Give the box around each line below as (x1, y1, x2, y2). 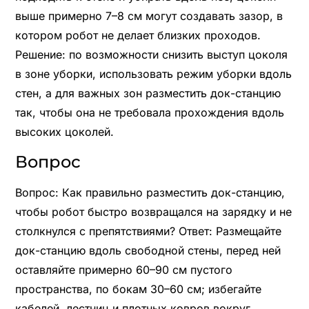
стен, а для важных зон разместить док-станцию (14, 86, 281, 100)
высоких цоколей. (14, 124, 114, 139)
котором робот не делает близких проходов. (14, 28, 261, 42)
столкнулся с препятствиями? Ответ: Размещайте (14, 223, 281, 238)
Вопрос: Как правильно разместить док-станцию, (14, 185, 285, 199)
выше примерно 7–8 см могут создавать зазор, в (14, 8, 283, 23)
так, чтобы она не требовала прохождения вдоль (14, 105, 284, 119)
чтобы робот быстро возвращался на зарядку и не (14, 204, 292, 219)
